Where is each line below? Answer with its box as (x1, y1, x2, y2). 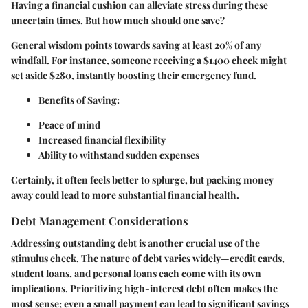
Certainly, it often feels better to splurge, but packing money (11, 173, 274, 187)
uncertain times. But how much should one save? (11, 14, 225, 27)
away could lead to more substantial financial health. (11, 188, 239, 202)
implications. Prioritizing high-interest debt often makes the (11, 281, 278, 295)
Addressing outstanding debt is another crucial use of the (11, 236, 260, 250)
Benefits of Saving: (38, 93, 120, 107)
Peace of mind (38, 118, 100, 132)
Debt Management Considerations (11, 213, 188, 229)
